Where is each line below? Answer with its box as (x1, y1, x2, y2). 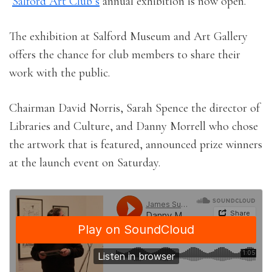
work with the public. (9, 66, 110, 80)
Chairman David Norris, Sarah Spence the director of (9, 101, 260, 115)
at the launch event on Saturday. (9, 155, 160, 170)
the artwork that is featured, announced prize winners (9, 137, 262, 152)
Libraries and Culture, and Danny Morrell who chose (9, 119, 258, 134)
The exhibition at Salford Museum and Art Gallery (9, 29, 248, 44)
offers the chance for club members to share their (9, 47, 240, 62)
